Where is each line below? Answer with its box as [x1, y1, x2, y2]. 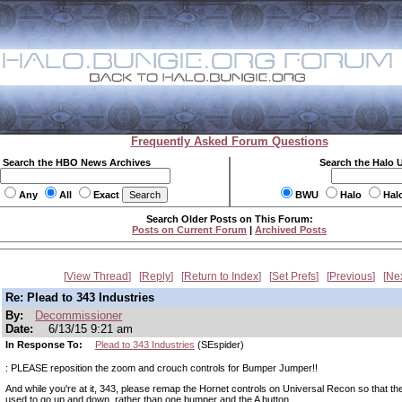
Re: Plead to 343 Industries [5, 291, 154, 304]
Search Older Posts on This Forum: [145, 214, 313, 224]
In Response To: [5, 339, 85, 350]
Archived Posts [255, 224, 327, 235]
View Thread [66, 270, 128, 283]
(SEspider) [194, 339, 244, 350]
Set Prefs [272, 270, 316, 283]
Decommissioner [35, 309, 123, 322]
